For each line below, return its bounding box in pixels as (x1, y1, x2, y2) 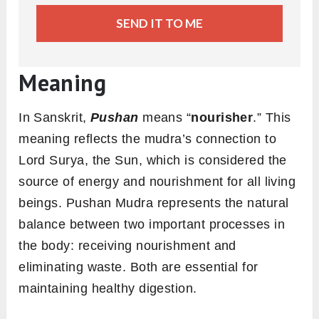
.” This (253, 110, 291, 125)
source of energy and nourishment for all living (19, 174, 296, 189)
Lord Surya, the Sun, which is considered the (19, 153, 287, 168)
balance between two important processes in (19, 217, 286, 232)
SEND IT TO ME (115, 16, 203, 31)
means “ (138, 110, 192, 125)
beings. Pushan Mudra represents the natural (19, 196, 289, 211)
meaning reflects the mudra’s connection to (19, 132, 277, 147)
